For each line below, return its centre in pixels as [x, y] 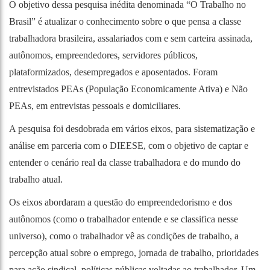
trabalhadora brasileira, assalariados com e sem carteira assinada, [131, 38]
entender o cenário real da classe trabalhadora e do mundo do [125, 162]
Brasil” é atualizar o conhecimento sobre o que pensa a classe [125, 21]
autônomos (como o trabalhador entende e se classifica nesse [124, 219]
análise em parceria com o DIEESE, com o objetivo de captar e [129, 145]
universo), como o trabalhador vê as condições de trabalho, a [124, 236]
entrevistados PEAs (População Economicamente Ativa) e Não [128, 89]
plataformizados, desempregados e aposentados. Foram [113, 72]
